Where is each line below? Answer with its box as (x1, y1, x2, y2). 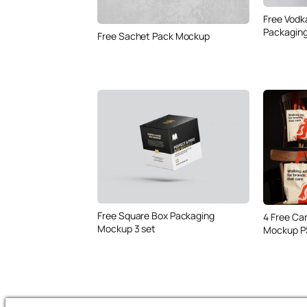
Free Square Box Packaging (97, 209, 214, 223)
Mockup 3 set (97, 222, 156, 236)
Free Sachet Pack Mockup (97, 29, 210, 42)
